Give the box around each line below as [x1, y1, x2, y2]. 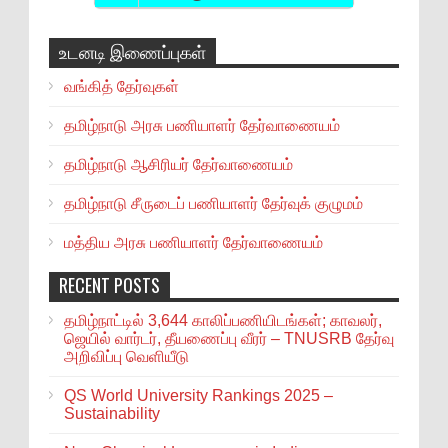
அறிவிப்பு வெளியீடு [64, 348, 189, 366]
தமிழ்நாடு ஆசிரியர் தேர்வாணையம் [64, 156, 293, 174]
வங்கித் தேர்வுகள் [64, 78, 179, 96]
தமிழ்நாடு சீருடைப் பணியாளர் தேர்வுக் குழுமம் [64, 195, 363, 213]
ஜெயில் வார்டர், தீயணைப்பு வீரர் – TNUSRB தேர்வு [64, 330, 394, 348]
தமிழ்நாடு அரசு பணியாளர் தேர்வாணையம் [64, 117, 340, 135]
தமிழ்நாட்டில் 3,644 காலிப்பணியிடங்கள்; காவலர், [64, 312, 382, 330]
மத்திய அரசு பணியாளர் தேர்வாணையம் [64, 234, 323, 252]
